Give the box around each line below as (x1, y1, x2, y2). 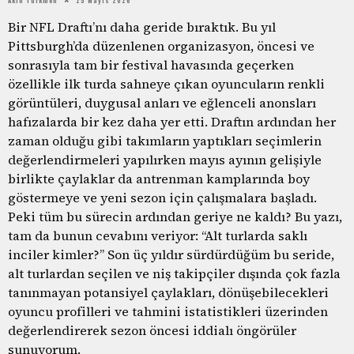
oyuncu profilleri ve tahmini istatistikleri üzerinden (8, 302, 328, 320)
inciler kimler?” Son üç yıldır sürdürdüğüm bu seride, (8, 245, 334, 263)
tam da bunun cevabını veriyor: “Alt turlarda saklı (8, 226, 307, 244)
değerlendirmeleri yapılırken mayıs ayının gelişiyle (8, 150, 322, 168)
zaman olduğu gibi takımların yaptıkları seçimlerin (8, 131, 322, 149)
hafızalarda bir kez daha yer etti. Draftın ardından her (8, 112, 336, 130)
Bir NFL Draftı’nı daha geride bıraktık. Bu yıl (8, 17, 276, 36)
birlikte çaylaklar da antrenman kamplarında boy (8, 169, 310, 187)
